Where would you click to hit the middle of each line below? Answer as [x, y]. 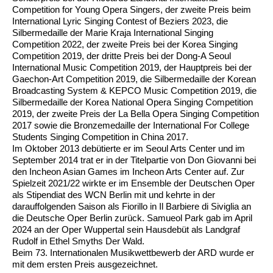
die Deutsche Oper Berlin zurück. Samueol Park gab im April [132, 218]
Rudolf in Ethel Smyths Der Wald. [78, 241]
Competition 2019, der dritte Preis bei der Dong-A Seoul [122, 56]
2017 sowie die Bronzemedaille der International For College [131, 126]
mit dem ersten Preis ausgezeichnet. [85, 264]
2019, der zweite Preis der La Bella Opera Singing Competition [136, 114]
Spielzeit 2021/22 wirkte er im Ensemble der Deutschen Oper [133, 183]
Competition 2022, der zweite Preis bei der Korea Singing [125, 44]
